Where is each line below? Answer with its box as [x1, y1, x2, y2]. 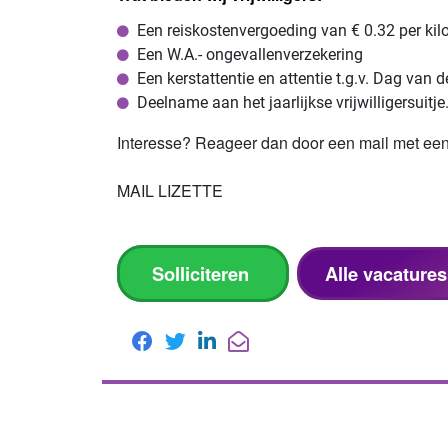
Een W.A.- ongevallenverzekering [137, 45, 363, 64]
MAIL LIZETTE [117, 179, 223, 202]
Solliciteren [152, 260, 254, 287]
